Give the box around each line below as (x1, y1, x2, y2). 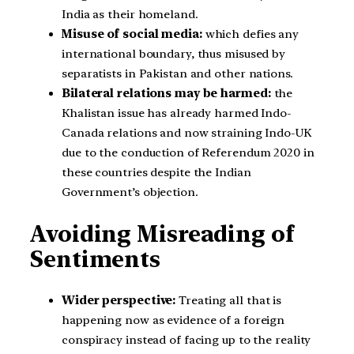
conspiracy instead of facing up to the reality (62, 332, 311, 347)
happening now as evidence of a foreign (62, 312, 285, 327)
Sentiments (30, 245, 160, 273)
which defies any (201, 27, 299, 42)
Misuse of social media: (62, 27, 202, 42)
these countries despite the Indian (62, 165, 251, 180)
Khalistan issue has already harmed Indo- (62, 106, 292, 121)
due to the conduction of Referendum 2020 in (62, 145, 314, 160)
